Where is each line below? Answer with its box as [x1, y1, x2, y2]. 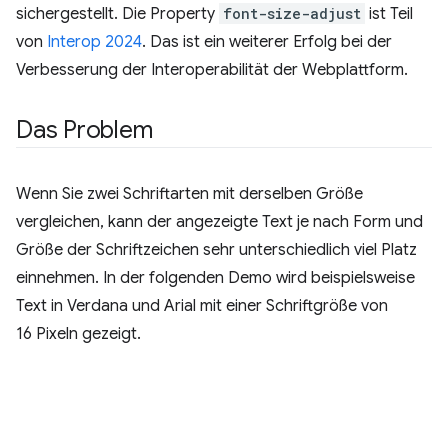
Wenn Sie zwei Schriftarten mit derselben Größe [16, 184, 363, 204]
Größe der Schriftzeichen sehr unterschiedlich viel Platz [16, 240, 417, 260]
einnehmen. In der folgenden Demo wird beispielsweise [16, 268, 415, 288]
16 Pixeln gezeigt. [16, 324, 141, 344]
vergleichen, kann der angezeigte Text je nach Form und [16, 212, 423, 232]
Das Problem [16, 115, 153, 145]
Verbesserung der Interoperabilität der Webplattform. [16, 60, 408, 80]
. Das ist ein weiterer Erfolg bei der [142, 32, 392, 52]
